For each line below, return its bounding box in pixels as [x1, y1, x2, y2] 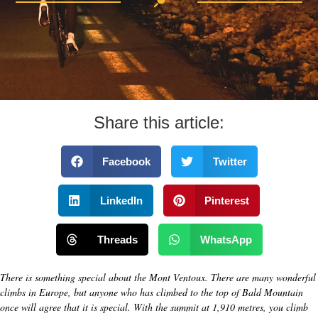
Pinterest [204, 194, 249, 207]
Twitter [212, 155, 247, 168]
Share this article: [94, 113, 224, 133]
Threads [97, 233, 138, 246]
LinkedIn [99, 194, 143, 207]
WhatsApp [199, 233, 252, 246]
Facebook [102, 155, 150, 168]
